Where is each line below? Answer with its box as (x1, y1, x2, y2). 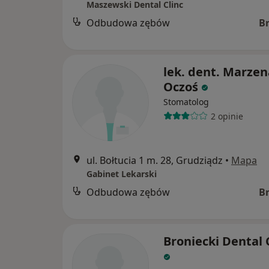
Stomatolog (163, 96, 209, 107)
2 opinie (210, 110, 243, 122)
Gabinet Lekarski (86, 168, 157, 180)
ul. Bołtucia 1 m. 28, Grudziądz (86, 154, 223, 167)
